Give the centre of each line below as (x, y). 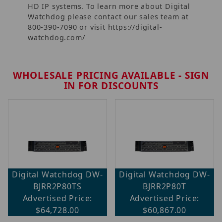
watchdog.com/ (56, 37)
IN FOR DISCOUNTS (111, 85)
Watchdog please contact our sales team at (108, 16)
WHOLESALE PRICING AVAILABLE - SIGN (111, 75)
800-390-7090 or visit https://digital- (95, 27)
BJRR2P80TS (57, 186)
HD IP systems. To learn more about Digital (109, 6)
